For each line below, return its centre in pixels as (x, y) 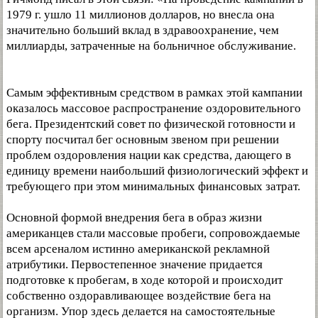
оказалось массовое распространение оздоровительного (154, 108)
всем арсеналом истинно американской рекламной (138, 249)
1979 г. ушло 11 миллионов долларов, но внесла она (141, 15)
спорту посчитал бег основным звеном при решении (143, 139)
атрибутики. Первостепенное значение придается (135, 264)
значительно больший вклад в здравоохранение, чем (143, 30)
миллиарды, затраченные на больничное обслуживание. (151, 46)
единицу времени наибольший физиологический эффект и (157, 171)
